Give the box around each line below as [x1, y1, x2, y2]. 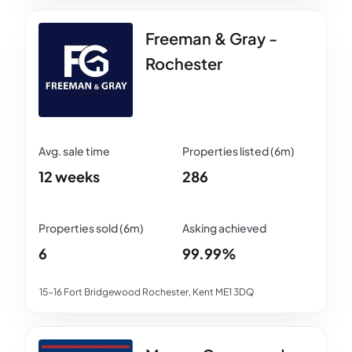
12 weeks [38, 167, 100, 185]
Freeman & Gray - [145, 27, 277, 48]
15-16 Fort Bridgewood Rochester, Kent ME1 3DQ [39, 285, 255, 298]
